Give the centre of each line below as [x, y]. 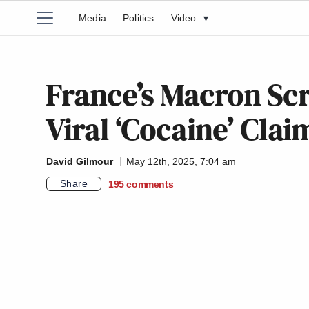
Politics [139, 18]
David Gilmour [80, 161]
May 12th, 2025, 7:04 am [181, 161]
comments [150, 184]
